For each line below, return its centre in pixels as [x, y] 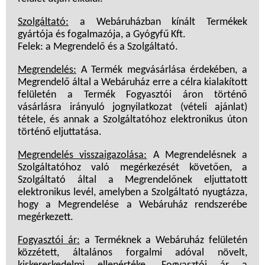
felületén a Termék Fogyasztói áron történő [132, 95]
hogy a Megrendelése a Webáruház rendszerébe [132, 205]
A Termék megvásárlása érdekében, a [162, 70]
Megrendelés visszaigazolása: [83, 156]
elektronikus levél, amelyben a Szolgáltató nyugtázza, [132, 193]
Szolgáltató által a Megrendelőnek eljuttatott [132, 180]
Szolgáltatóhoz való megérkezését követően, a [132, 168]
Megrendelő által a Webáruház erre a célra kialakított [132, 83]
